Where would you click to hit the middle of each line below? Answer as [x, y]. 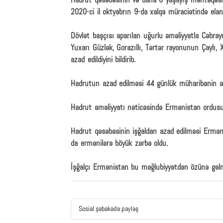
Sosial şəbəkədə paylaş [109, 209]
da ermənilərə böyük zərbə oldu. [119, 144]
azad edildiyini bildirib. [103, 60]
